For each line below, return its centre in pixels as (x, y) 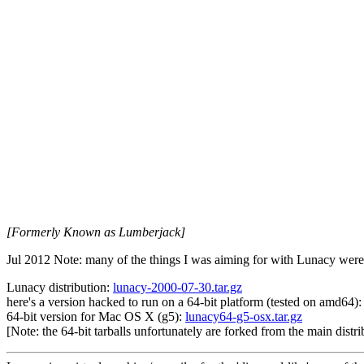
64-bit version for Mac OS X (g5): (96, 316)
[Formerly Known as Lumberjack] (96, 232)
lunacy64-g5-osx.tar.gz (244, 316)
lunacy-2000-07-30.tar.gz (178, 287)
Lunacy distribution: (60, 287)
